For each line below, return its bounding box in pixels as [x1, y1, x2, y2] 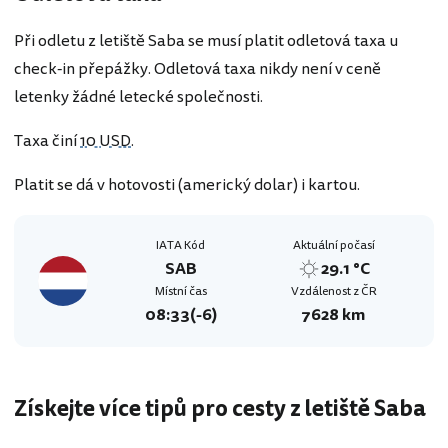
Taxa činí [14, 129, 80, 154]
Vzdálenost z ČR [290, 283, 377, 301]
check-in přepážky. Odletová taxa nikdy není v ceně [14, 57, 381, 82]
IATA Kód [156, 237, 205, 255]
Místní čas [154, 283, 207, 301]
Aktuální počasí [292, 237, 375, 255]
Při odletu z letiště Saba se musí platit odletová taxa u [14, 29, 398, 54]
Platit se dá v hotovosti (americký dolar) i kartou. [14, 173, 360, 198]
